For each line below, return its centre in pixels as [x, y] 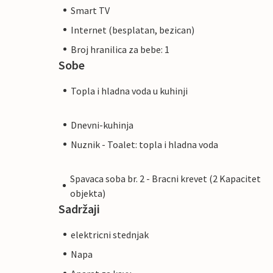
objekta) [87, 193]
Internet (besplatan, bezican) [133, 30]
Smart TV [90, 10]
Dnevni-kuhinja [102, 125]
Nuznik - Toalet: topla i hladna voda [144, 144]
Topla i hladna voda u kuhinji [129, 90]
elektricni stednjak [110, 234]
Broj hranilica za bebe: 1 [120, 49]
